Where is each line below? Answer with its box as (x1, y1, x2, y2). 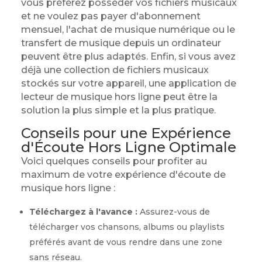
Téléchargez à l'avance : (29, 206, 137, 217)
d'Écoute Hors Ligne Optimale (20, 139, 236, 156)
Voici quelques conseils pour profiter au (20, 156, 207, 167)
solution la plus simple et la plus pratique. (20, 105, 216, 116)
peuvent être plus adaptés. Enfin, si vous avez (20, 51, 236, 62)
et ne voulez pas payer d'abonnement (20, 11, 201, 22)
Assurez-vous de (137, 206, 210, 217)
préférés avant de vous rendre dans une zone (29, 237, 222, 247)
